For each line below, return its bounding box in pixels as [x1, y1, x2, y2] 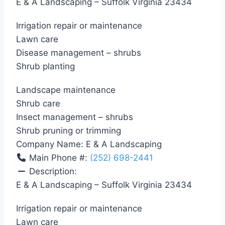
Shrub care [16, 98, 60, 109]
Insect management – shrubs [16, 112, 133, 123]
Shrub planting [16, 61, 75, 72]
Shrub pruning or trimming [16, 126, 121, 136]
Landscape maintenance [16, 85, 116, 95]
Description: [29, 166, 77, 177]
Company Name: [16, 139, 86, 150]
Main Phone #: [29, 153, 90, 163]
